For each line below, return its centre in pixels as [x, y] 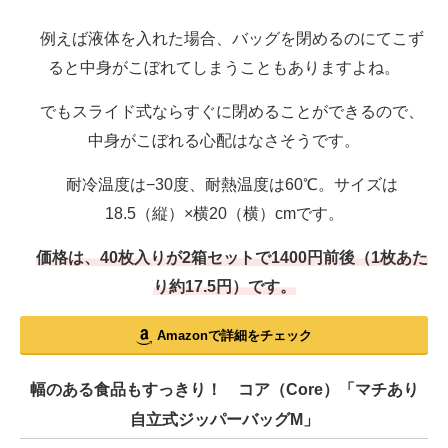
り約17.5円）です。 [224, 287]
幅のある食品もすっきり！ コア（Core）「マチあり [224, 390]
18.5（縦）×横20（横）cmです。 [224, 214]
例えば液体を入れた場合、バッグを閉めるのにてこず [224, 39]
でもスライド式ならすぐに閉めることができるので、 [224, 112]
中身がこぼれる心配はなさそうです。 [224, 141]
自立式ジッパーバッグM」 [224, 420]
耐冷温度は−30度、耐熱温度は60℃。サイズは [224, 185]
